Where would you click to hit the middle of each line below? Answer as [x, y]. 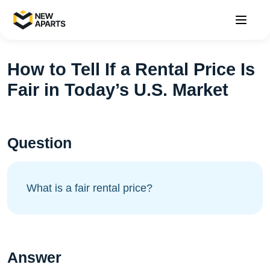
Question [39, 143]
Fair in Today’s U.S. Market [118, 90]
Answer [34, 257]
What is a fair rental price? [89, 188]
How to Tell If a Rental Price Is [131, 69]
